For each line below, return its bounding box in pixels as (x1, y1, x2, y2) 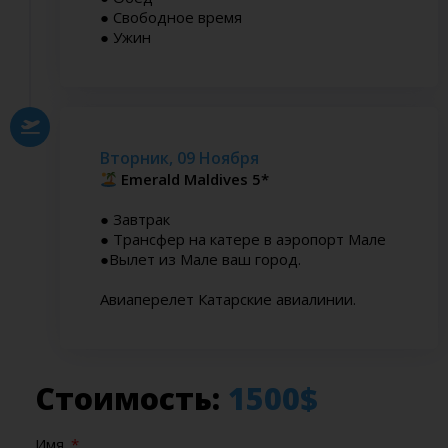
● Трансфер (100, 229, 189, 250)
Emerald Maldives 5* (117, 169, 270, 190)
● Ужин (100, 27, 151, 48)
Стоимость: (35, 378, 228, 420)
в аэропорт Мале (260, 229, 386, 250)
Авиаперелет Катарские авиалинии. (100, 289, 356, 310)
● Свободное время (100, 7, 242, 28)
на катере (189, 229, 260, 250)
